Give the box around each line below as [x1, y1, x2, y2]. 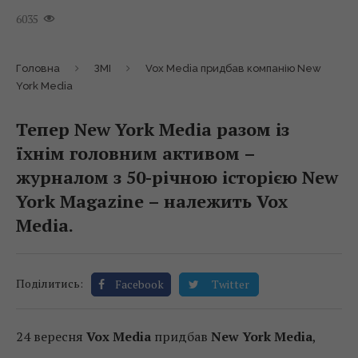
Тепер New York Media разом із [16, 117, 289, 141]
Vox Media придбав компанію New [145, 62, 321, 74]
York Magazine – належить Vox [16, 189, 288, 213]
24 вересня [16, 328, 86, 345]
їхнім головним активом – [16, 141, 255, 165]
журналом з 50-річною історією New [16, 165, 338, 189]
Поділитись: [16, 276, 83, 291]
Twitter [212, 276, 249, 292]
